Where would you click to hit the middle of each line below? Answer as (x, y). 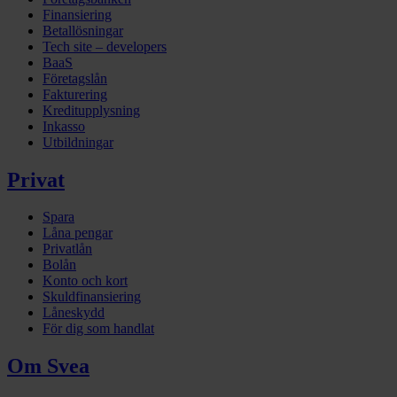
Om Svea (48, 366)
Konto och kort (85, 281)
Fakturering (75, 94)
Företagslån (75, 78)
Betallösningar (83, 30)
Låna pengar (78, 233)
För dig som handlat (98, 329)
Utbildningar (78, 142)
